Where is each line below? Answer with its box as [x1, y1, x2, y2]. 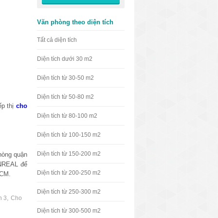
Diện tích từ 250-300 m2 [37, 188, 101, 195]
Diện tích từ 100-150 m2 [37, 131, 101, 138]
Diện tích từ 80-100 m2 [37, 112, 97, 119]
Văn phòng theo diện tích [37, 18, 113, 26]
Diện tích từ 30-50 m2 [37, 74, 94, 81]
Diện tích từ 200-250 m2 [37, 169, 101, 176]
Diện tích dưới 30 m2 [37, 55, 92, 62]
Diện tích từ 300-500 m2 [37, 207, 101, 214]
